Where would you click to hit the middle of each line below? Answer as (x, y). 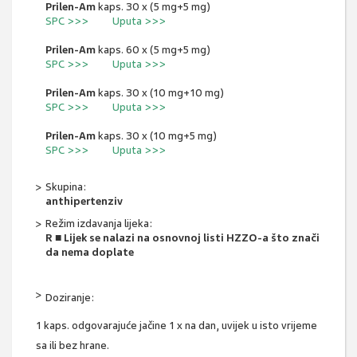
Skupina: (66, 187)
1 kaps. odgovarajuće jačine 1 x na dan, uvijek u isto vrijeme (177, 326)
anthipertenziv (84, 201)
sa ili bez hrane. (73, 345)
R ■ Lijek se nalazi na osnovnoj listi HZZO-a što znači (182, 238)
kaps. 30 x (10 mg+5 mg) (157, 136)
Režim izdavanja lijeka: (99, 224)
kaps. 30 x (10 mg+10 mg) (161, 93)
